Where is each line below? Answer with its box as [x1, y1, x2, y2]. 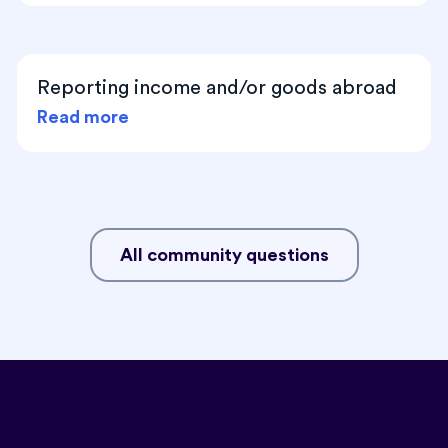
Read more [37, 107, 130, 126]
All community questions [119, 245, 329, 264]
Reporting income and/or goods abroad [37, 77, 398, 98]
